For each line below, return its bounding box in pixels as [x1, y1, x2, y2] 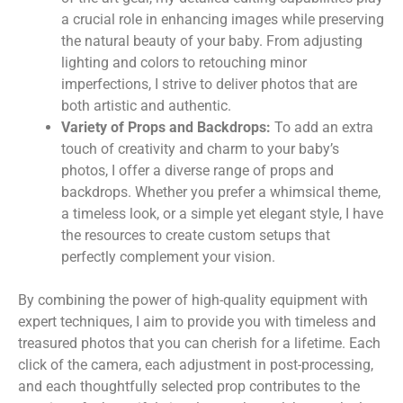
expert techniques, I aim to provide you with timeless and [18, 312, 376, 330]
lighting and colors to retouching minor [61, 53, 307, 71]
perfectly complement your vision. [61, 247, 275, 265]
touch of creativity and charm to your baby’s [61, 139, 339, 157]
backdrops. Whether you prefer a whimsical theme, [61, 183, 381, 201]
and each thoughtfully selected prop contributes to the [18, 377, 360, 395]
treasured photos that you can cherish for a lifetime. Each [18, 334, 381, 352]
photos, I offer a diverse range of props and [61, 161, 334, 179]
